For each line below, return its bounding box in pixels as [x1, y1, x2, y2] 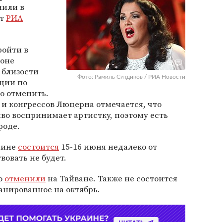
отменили [4, 172, 46, 184]
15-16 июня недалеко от [59, 141, 157, 153]
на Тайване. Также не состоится [46, 172, 177, 184]
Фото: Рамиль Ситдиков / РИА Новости [77, 74, 185, 80]
